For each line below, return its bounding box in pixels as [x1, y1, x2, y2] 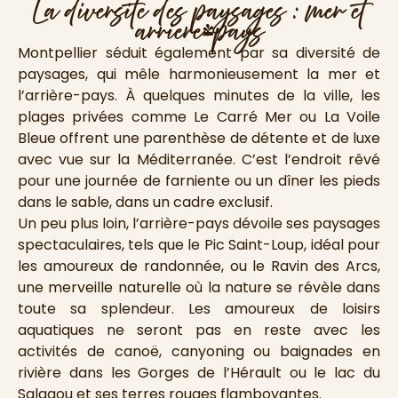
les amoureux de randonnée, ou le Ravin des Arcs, [18, 256, 380, 277]
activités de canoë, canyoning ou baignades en [18, 341, 380, 362]
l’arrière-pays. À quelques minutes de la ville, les [18, 85, 380, 107]
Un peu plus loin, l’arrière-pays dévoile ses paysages [18, 213, 380, 235]
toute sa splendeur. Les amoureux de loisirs [18, 298, 380, 320]
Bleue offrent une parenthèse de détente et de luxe [18, 128, 380, 149]
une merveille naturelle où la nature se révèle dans [18, 277, 380, 298]
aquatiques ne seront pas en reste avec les [18, 320, 380, 341]
